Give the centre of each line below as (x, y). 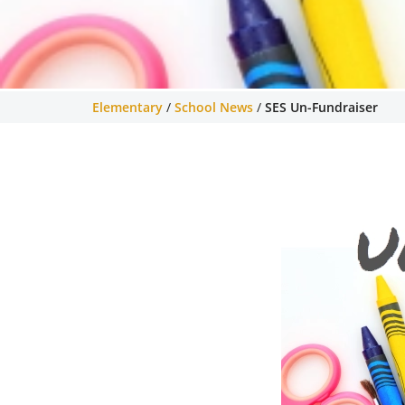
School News (214, 107)
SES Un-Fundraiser (321, 107)
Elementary (127, 107)
